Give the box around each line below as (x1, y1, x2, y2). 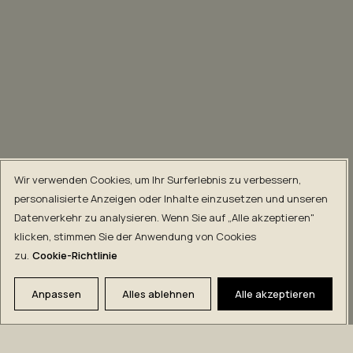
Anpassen (31, 287, 81, 301)
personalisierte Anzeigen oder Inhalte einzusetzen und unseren (14, 191, 328, 206)
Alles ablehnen (121, 287, 195, 301)
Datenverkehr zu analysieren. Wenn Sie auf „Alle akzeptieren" (14, 210, 314, 225)
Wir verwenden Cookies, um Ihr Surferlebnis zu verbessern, (14, 173, 301, 187)
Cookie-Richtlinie (32, 248, 117, 262)
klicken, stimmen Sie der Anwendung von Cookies (14, 229, 256, 243)
